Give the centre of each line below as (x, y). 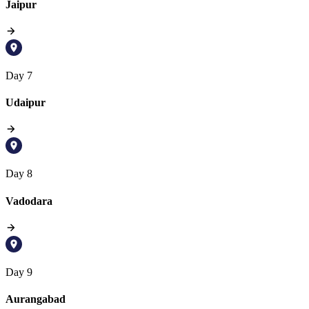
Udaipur (26, 103)
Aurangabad (36, 299)
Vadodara (29, 201)
